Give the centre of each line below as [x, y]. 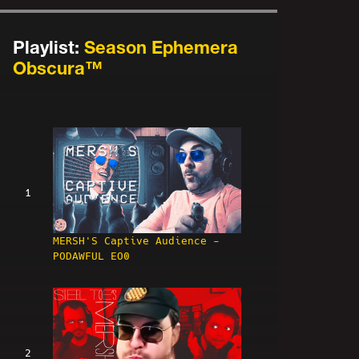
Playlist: [48, 47]
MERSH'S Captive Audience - [136, 241]
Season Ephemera [161, 47]
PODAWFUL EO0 [91, 256]
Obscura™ [58, 68]
